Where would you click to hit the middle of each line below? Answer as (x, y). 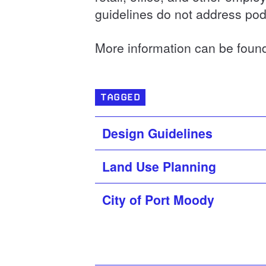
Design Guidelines (157, 133)
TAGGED (120, 97)
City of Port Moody (158, 199)
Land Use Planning (159, 166)
